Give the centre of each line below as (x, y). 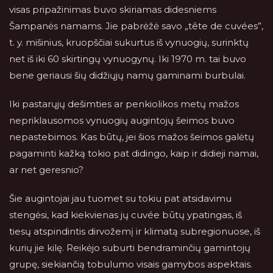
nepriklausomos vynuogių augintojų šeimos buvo (122, 120)
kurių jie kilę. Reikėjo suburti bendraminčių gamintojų (130, 248)
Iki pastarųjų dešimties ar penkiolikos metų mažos (124, 104)
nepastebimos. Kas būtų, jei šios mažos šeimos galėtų (132, 137)
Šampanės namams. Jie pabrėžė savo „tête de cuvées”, (136, 26)
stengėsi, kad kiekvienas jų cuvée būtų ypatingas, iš (126, 215)
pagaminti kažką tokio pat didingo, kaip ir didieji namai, (134, 153)
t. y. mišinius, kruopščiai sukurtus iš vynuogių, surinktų (129, 42)
